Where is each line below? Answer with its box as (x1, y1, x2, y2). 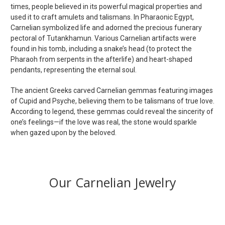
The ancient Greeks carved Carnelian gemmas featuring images (11, 86, 213, 94)
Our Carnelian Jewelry (48, 173, 177, 191)
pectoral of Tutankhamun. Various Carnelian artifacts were (11, 34, 196, 42)
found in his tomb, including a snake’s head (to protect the (11, 44, 192, 53)
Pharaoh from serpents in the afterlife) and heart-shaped (11, 55, 192, 63)
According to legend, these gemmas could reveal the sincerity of (11, 107, 213, 116)
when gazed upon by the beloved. (11, 128, 117, 137)
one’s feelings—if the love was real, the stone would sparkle (11, 118, 197, 126)
